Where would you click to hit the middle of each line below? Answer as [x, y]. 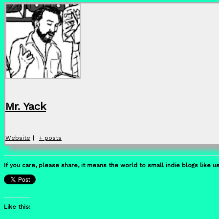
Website [18, 138]
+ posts [50, 138]
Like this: [17, 207]
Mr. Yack [26, 107]
